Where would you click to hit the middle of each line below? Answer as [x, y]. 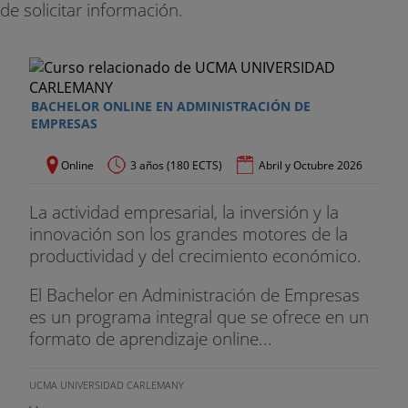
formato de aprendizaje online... [151, 339]
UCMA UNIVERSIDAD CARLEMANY [107, 384]
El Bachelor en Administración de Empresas [194, 295]
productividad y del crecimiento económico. [195, 256]
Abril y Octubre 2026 [311, 166]
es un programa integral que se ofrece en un [199, 317]
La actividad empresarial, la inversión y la [184, 212]
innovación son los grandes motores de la [189, 234]
